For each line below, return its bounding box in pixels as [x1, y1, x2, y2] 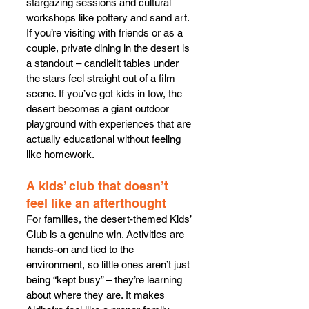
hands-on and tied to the [26, 243, 137, 255]
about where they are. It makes [26, 288, 168, 301]
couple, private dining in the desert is [26, 41, 192, 54]
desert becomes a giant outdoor [26, 102, 172, 114]
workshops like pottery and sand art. [26, 11, 190, 23]
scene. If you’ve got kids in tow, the [26, 87, 185, 99]
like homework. [26, 148, 94, 160]
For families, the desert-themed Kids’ [26, 212, 194, 225]
